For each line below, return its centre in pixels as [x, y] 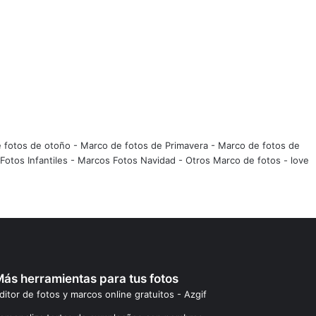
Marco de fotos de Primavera [144, 145]
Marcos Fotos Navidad [126, 160]
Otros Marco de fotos [234, 160]
